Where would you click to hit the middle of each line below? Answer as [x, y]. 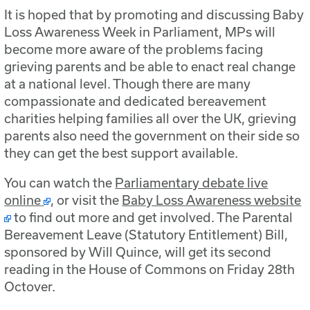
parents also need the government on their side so [152, 136]
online [23, 200]
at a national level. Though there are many [128, 84]
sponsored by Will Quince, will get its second [138, 252]
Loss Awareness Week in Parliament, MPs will [140, 32]
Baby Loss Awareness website [212, 200]
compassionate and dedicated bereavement [136, 101]
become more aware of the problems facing [134, 49]
